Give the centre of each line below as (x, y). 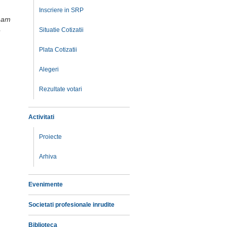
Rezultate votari (61, 89)
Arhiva (48, 157)
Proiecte (50, 137)
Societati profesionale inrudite (71, 205)
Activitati (41, 117)
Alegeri (49, 69)
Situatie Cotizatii (61, 30)
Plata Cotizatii (58, 50)
